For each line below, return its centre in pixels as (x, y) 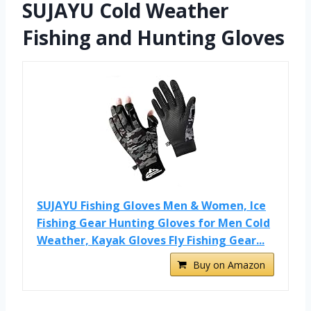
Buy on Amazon (229, 265)
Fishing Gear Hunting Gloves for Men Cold (153, 223)
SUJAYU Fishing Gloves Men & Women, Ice (151, 206)
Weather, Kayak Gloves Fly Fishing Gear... (151, 241)
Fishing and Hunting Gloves (153, 38)
